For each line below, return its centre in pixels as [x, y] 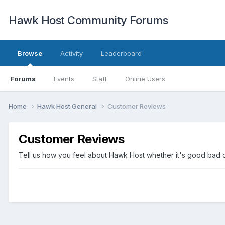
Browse [30, 53]
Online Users [145, 79]
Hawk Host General [68, 106]
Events [64, 79]
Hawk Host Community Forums [88, 20]
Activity [72, 53]
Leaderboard [121, 53]
